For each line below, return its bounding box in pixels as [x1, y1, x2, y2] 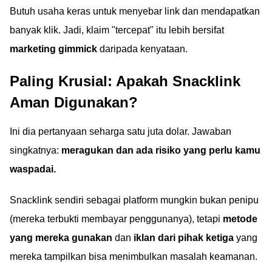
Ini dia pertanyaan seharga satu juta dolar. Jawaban [10, 126, 231, 137]
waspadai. [10, 164, 56, 174]
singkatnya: [10, 145, 61, 155]
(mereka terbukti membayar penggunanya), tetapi [10, 214, 223, 224]
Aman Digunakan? [10, 94, 138, 110]
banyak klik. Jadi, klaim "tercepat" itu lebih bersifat [10, 25, 224, 35]
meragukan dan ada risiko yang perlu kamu [61, 145, 260, 155]
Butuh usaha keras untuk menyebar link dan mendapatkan [10, 6, 260, 16]
